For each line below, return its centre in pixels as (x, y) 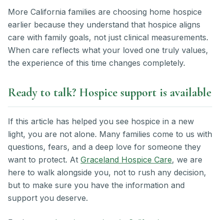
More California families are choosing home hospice (105, 12)
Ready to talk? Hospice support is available (110, 93)
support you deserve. (48, 198)
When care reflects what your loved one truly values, (108, 50)
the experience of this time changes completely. (96, 63)
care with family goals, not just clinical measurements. (108, 38)
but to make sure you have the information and (96, 185)
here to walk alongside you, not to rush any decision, (107, 173)
